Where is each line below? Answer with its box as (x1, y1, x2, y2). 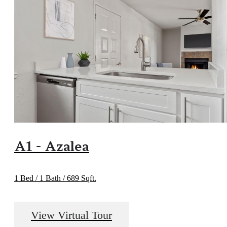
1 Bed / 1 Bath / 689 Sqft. (14, 174, 96, 183)
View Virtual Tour (31, 209, 112, 221)
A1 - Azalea (14, 136, 89, 155)
